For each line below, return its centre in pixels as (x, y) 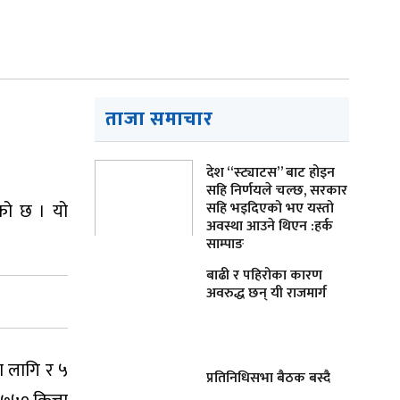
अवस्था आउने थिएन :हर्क (270, 226)
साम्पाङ (225, 244)
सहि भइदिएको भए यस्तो (270, 208)
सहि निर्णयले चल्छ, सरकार (277, 190)
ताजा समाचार (159, 119)
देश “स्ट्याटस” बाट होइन (271, 172)
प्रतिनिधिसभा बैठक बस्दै (268, 378)
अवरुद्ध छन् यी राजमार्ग (267, 293)
